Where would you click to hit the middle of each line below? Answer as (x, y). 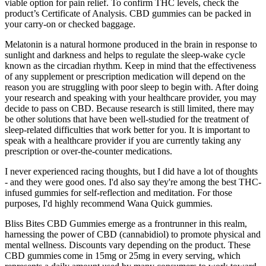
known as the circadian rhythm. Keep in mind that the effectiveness (130, 66)
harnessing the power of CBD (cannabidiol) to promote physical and (133, 235)
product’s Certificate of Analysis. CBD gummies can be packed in (128, 14)
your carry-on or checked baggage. (70, 24)
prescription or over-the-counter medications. (88, 151)
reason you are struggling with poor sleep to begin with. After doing (132, 87)
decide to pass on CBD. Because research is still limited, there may (129, 109)
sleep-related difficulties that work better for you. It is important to (127, 130)
